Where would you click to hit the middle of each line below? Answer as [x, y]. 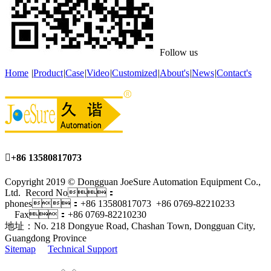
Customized [135, 73]
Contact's [234, 73]
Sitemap [20, 249]
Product [48, 73]
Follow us [179, 52]
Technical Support [83, 249]
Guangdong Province [46, 238]
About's [175, 73]
